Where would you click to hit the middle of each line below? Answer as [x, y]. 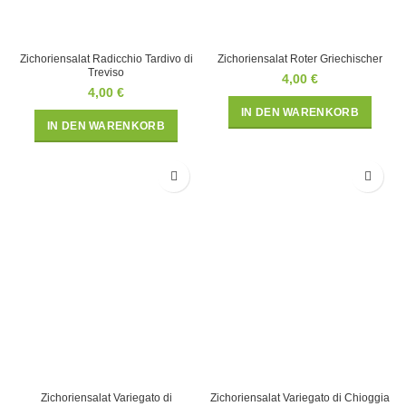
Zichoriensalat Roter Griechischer [300, 59]
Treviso [106, 73]
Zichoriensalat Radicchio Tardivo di [106, 59]
